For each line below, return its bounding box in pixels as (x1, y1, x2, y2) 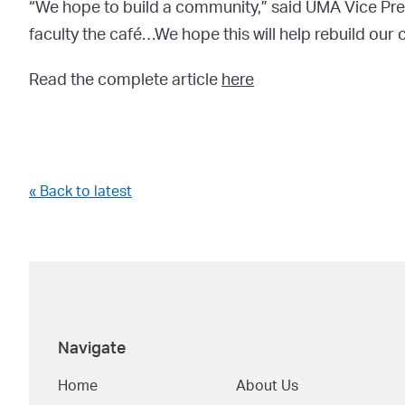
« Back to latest (29, 184, 132, 199)
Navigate (58, 341, 126, 357)
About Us (235, 379, 298, 393)
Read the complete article (29, 72, 221, 89)
